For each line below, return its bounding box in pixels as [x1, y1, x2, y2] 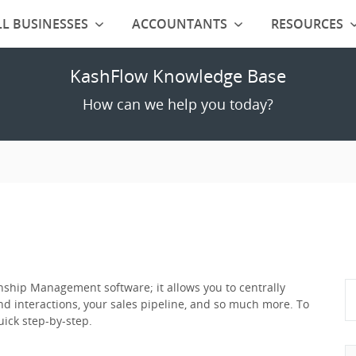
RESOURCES [270, 15, 343, 33]
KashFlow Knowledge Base [70, 64, 286, 87]
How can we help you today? [83, 95, 273, 114]
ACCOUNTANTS [131, 15, 227, 33]
